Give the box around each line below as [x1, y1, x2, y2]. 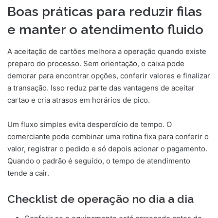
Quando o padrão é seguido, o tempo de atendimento [7, 156, 190, 165]
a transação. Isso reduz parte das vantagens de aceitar [7, 83, 195, 92]
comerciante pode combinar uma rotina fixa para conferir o [7, 131, 209, 141]
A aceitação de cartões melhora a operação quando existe [7, 46, 206, 56]
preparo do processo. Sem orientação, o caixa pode [7, 58, 184, 68]
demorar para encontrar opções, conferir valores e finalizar [7, 71, 210, 80]
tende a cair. [7, 168, 49, 178]
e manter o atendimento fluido [7, 22, 203, 37]
